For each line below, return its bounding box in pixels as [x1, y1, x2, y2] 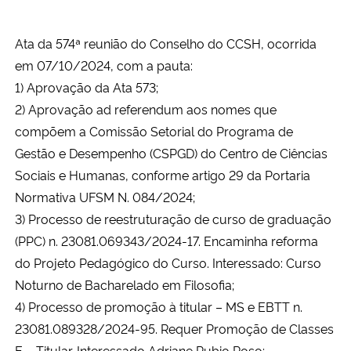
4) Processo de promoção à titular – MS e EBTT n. [15, 297, 302, 315]
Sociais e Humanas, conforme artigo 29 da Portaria [15, 165, 310, 183]
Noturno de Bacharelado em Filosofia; [15, 275, 234, 293]
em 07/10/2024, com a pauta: [15, 56, 193, 74]
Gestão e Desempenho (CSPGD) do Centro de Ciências [15, 143, 327, 161]
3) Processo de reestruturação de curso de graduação [15, 209, 331, 227]
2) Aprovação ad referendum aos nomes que [15, 100, 277, 118]
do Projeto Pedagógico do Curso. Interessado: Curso [15, 253, 321, 271]
